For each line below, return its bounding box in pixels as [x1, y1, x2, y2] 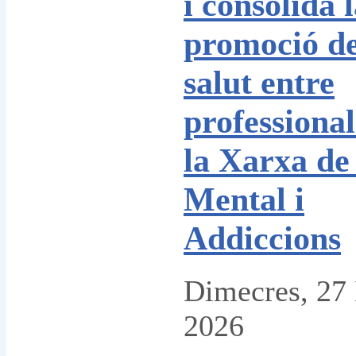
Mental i [184, 180, 304, 219]
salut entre [184, 64, 335, 102]
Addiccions [184, 219, 341, 257]
